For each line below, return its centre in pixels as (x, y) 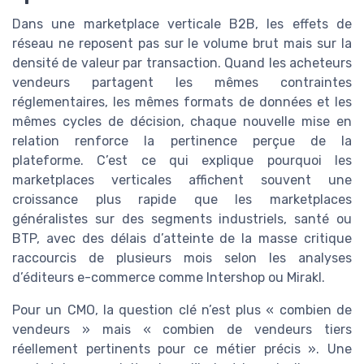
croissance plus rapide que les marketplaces (182, 199)
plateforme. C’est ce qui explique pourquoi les (182, 160)
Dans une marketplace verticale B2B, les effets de (182, 24)
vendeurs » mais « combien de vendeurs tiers (182, 329)
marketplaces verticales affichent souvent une (182, 180)
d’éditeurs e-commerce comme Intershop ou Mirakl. (169, 277)
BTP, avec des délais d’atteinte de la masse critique (182, 238)
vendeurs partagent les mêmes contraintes (182, 82)
